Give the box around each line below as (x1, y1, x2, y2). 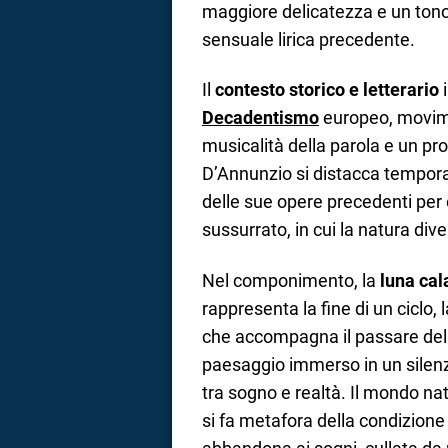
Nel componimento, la (202, 269, 380, 291)
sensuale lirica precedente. (202, 28, 415, 50)
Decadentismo (202, 107, 319, 129)
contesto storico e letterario (215, 79, 439, 101)
